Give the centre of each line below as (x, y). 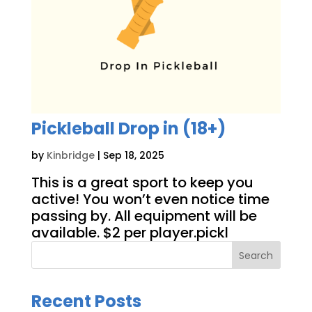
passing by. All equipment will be (144, 216)
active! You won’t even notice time (150, 199)
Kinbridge (70, 155)
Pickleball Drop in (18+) (128, 128)
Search (256, 255)
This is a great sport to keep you (142, 182)
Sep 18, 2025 (133, 155)
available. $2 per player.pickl (130, 232)
